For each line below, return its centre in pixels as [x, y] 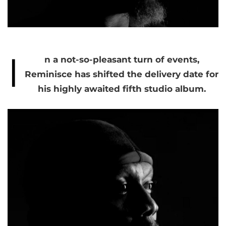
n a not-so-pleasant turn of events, [122, 60]
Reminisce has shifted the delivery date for [122, 74]
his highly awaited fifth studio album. [122, 89]
